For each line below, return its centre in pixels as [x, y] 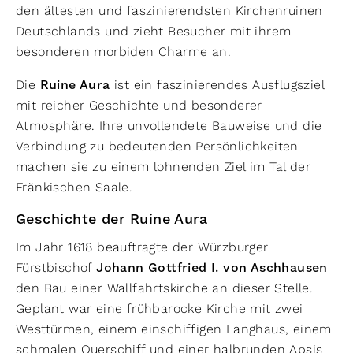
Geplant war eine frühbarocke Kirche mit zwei [160, 308]
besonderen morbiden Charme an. [126, 52]
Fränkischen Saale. [76, 187]
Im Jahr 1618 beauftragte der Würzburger [142, 247]
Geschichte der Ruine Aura [114, 219]
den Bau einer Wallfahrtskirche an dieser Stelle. [165, 288]
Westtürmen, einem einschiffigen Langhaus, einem [174, 329]
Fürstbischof [56, 268]
